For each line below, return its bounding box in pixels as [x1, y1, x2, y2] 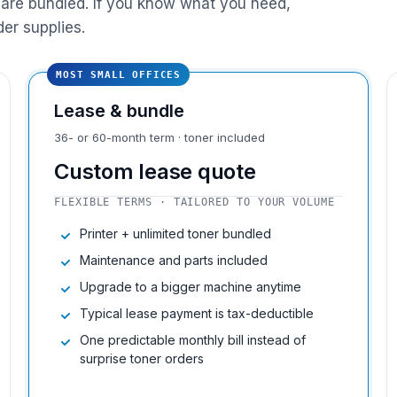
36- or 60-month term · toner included [54, 129, 265, 144]
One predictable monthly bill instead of [80, 331, 306, 347]
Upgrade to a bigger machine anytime [80, 278, 301, 294]
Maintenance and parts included [80, 252, 268, 268]
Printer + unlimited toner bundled [80, 225, 271, 241]
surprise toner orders [80, 350, 204, 366]
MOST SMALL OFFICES [56, 68, 182, 80]
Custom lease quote [54, 158, 256, 184]
